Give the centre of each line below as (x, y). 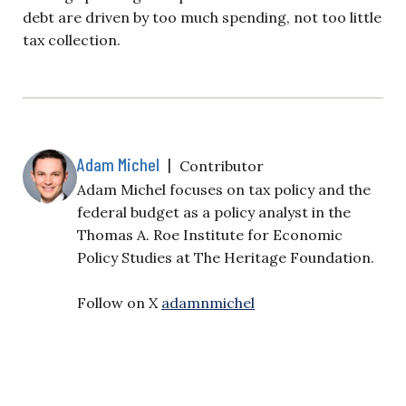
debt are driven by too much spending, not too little (202, 17)
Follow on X (119, 302)
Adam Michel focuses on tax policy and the (224, 189)
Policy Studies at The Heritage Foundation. (226, 257)
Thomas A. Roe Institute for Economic (210, 234)
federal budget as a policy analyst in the (214, 212)
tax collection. (72, 39)
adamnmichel (208, 302)
